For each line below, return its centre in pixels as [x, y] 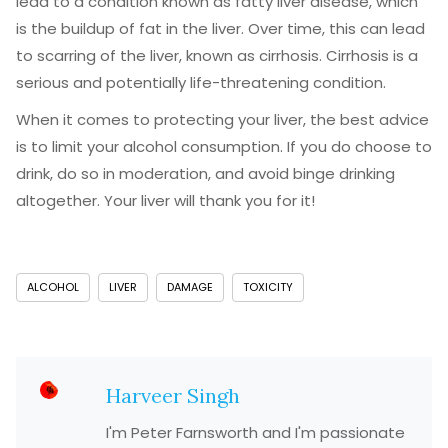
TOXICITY [268, 287]
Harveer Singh [172, 395]
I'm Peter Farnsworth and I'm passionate [255, 432]
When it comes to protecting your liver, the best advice [222, 119]
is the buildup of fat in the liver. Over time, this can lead [220, 28]
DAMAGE [190, 287]
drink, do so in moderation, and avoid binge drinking [205, 173]
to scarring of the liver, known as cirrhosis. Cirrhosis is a [217, 55]
